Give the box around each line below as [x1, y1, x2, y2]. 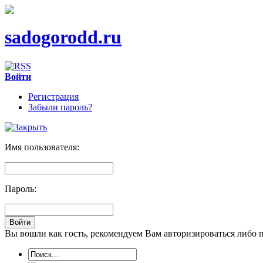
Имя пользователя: [5, 141, 79, 152]
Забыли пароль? [28, 102, 92, 112]
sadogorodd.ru [5, 26, 122, 48]
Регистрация [28, 91, 79, 102]
